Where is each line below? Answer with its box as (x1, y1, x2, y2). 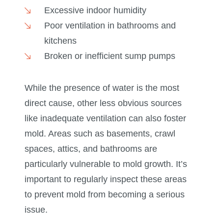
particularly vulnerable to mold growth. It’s (25, 159, 187, 169)
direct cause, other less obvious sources (25, 98, 182, 109)
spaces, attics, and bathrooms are (25, 144, 157, 154)
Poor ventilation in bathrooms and (44, 21, 176, 31)
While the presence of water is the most (25, 83, 179, 93)
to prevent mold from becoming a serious (25, 190, 185, 200)
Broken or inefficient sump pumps (44, 51, 175, 61)
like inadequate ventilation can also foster (25, 113, 186, 124)
